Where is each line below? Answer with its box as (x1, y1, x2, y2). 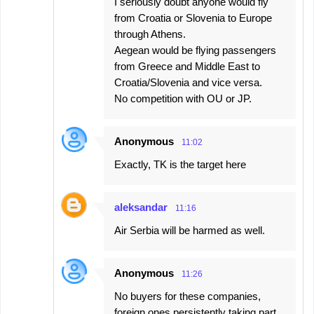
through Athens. (114, 28, 186, 40)
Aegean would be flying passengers (114, 44, 276, 56)
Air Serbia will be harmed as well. (114, 224, 265, 236)
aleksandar (114, 201, 168, 213)
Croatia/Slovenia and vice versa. (114, 76, 262, 88)
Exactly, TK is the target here (114, 158, 246, 170)
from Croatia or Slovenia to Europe (114, 12, 272, 24)
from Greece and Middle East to (114, 60, 260, 72)
